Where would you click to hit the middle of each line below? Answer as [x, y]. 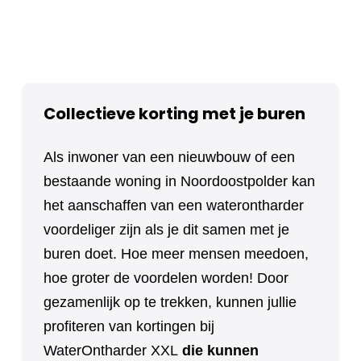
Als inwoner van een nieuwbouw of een [169, 157]
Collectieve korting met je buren [174, 113]
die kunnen [218, 350]
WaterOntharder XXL [111, 350]
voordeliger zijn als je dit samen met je [166, 229]
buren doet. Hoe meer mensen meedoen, [176, 253]
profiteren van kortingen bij [129, 326]
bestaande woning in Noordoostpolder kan [179, 181]
